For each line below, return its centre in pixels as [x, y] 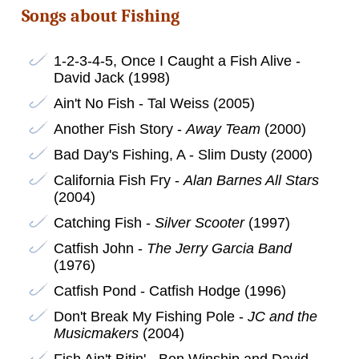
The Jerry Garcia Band [219, 248]
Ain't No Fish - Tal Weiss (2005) [154, 103]
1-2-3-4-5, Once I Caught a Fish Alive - [177, 61]
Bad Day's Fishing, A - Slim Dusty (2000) [183, 154]
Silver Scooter [199, 222]
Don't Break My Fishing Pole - [150, 316]
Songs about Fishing [100, 16]
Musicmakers [96, 333]
